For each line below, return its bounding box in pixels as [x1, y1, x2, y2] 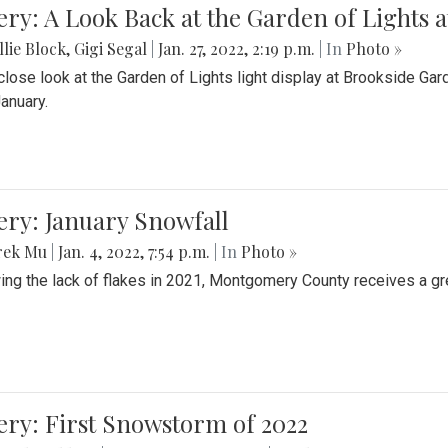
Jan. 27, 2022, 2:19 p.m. [154, 38, 319, 60]
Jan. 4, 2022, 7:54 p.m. [54, 241, 214, 263]
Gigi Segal [74, 38, 147, 60]
